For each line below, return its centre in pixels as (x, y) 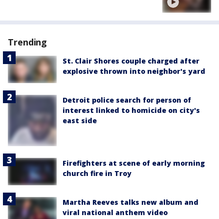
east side (80, 121)
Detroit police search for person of (127, 100)
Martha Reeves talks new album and (131, 202)
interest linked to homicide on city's (131, 110)
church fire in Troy (97, 173)
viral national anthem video (115, 212)
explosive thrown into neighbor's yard (134, 71)
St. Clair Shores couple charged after (131, 61)
